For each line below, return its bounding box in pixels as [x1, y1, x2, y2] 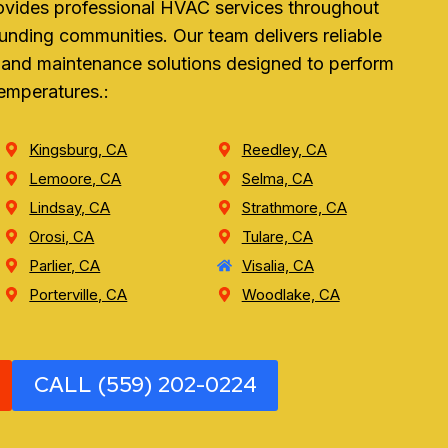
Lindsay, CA [29, 197, 111, 217]
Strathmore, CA [241, 197, 347, 217]
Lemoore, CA [29, 168, 122, 188]
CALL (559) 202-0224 [33, 370, 257, 400]
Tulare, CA [241, 226, 313, 246]
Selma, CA [241, 168, 313, 188]
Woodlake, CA [241, 284, 340, 304]
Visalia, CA [241, 255, 314, 275]
